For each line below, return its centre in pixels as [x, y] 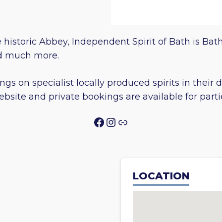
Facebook [121, 121]
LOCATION [161, 176]
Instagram [135, 121]
